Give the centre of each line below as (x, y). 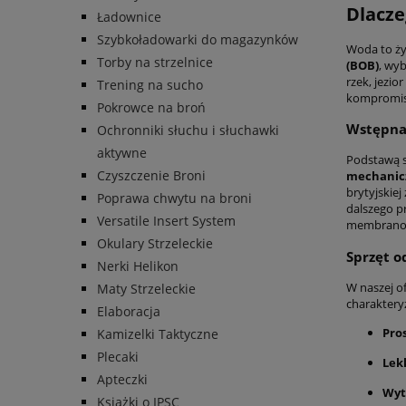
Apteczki (122, 380)
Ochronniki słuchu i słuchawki (188, 130)
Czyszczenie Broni (151, 176)
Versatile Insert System (166, 221)
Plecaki (118, 357)
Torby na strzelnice (155, 63)
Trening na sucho (150, 85)
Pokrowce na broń (151, 108)
